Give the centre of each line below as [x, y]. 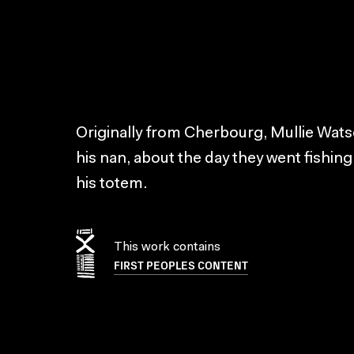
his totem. [111, 184]
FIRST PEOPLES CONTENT [181, 264]
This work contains [167, 247]
